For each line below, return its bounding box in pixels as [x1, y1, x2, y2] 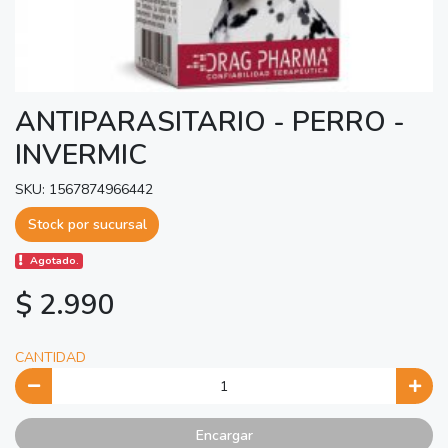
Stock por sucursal [27, 215, 147, 234]
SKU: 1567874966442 [15, 179, 153, 199]
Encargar [195, 426, 253, 445]
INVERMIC [15, 135, 147, 174]
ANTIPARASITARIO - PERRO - [15, 102, 405, 141]
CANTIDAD [15, 348, 86, 368]
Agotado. [30, 253, 80, 269]
